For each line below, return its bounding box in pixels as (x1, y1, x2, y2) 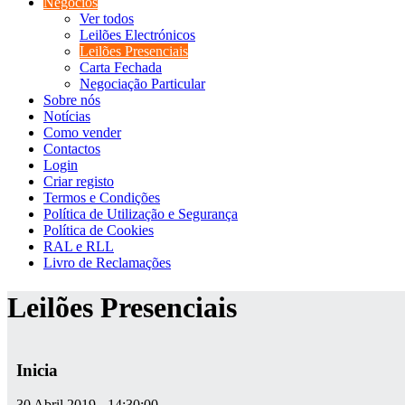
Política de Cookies (43, 222, 154, 239)
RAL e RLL (43, 239, 114, 255)
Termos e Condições (43, 190, 160, 206)
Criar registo (43, 174, 114, 190)
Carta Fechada (80, 60, 162, 76)
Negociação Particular (80, 76, 205, 92)
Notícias (43, 108, 90, 125)
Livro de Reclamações (43, 255, 171, 271)
